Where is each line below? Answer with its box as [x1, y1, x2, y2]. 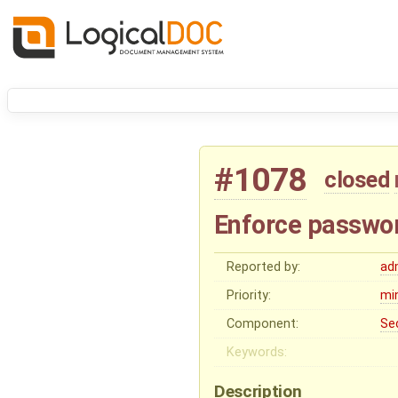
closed [324, 166, 390, 194]
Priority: [227, 287, 272, 303]
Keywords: [227, 344, 288, 360]
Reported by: [227, 259, 301, 275]
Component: [227, 315, 299, 331]
